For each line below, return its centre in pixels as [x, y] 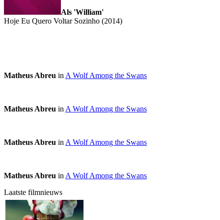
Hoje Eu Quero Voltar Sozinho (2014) [63, 21]
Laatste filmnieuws [33, 192]
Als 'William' [82, 12]
